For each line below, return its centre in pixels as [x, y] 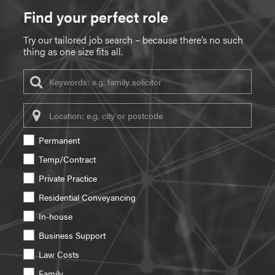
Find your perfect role [96, 17]
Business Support [72, 235]
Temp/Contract [67, 159]
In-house [56, 216]
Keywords [42, 75]
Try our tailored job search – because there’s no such [133, 40]
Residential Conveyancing [87, 197]
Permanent [59, 140]
